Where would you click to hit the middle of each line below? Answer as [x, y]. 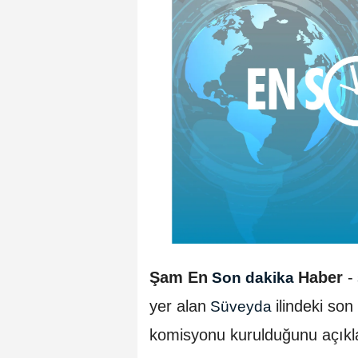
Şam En [179, 277]
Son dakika [253, 277]
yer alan [178, 306]
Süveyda [241, 306]
